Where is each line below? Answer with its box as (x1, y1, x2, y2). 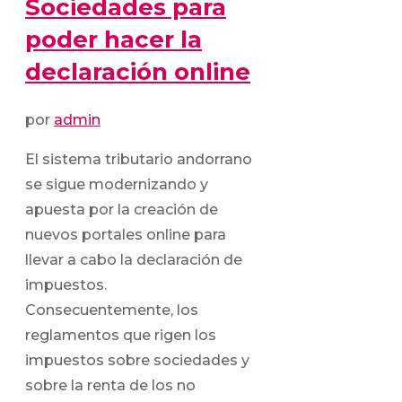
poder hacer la (25, 25, 202, 55)
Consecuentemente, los (25, 301, 198, 319)
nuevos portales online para (25, 226, 226, 244)
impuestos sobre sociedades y (25, 352, 249, 370)
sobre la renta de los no (25, 377, 196, 395)
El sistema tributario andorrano (25, 151, 252, 169)
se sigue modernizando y (25, 176, 208, 194)
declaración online (25, 57, 250, 87)
